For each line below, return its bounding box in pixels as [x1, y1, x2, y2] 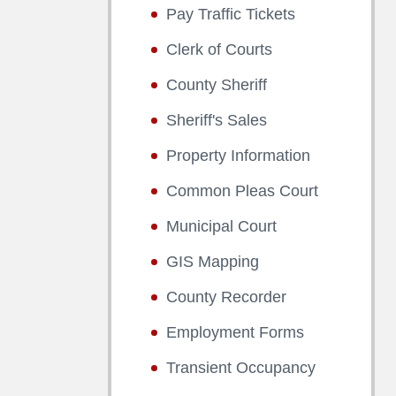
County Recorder [166, 288, 286, 306]
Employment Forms [166, 324, 304, 341]
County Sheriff [166, 76, 267, 94]
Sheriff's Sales [166, 111, 267, 129]
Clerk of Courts [166, 41, 272, 58]
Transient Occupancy [166, 359, 316, 377]
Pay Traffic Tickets [166, 5, 295, 23]
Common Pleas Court [166, 182, 318, 200]
